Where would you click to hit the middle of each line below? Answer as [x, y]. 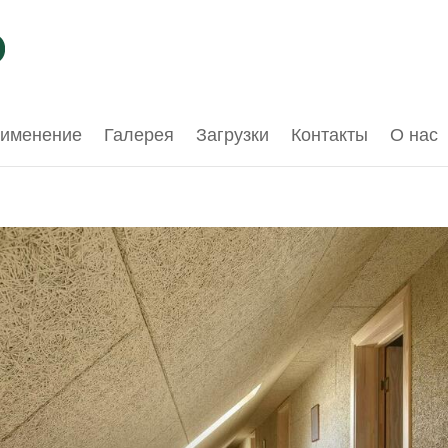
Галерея [139, 132]
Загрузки [232, 132]
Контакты [329, 132]
